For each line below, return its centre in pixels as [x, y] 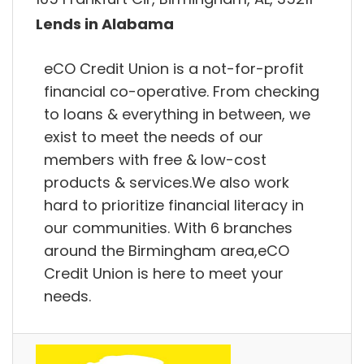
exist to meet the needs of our [154, 136]
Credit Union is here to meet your [164, 273]
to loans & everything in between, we [177, 114]
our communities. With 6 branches [168, 227]
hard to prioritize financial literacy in [174, 205]
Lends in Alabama [105, 24]
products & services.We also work [167, 182]
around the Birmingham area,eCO [167, 250]
